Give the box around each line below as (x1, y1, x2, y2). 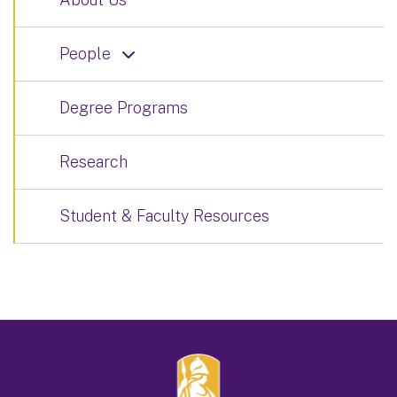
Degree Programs (59, 97, 188, 117)
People (59, 43, 111, 63)
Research (59, 152, 128, 171)
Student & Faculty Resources (59, 206, 269, 225)
